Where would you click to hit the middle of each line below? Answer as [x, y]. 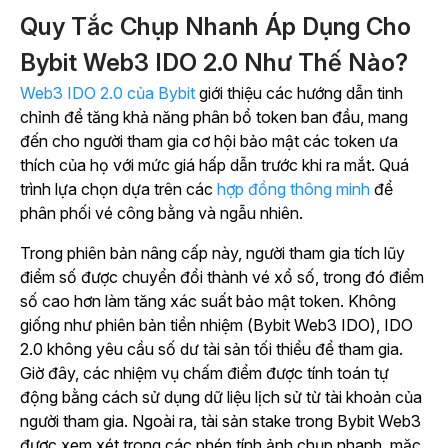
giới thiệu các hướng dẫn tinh [299, 93]
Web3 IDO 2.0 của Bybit [107, 93]
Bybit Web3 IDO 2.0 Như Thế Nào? [214, 63]
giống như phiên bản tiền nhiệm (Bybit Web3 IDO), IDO [216, 325]
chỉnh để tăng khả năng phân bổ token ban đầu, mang [214, 117]
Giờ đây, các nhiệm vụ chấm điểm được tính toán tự [204, 373]
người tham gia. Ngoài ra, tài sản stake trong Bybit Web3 [220, 421]
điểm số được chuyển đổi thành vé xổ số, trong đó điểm [222, 277]
